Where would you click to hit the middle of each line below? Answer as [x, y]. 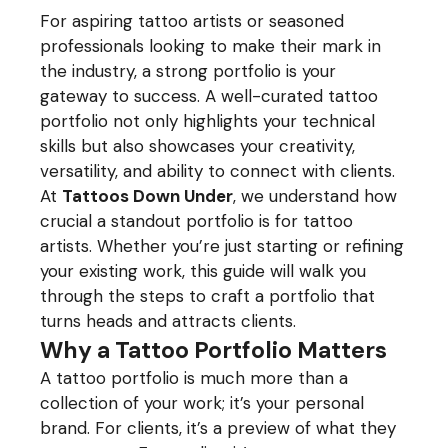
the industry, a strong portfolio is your [188, 71]
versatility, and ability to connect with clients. [218, 171]
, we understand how [315, 196]
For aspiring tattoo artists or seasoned [192, 21]
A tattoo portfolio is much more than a [194, 378]
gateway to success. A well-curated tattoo [209, 96]
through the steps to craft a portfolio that [208, 296]
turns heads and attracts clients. [168, 321]
